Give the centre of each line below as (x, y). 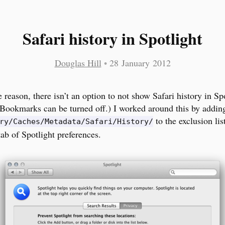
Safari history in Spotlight (113, 38)
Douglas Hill (78, 63)
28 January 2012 (140, 63)
